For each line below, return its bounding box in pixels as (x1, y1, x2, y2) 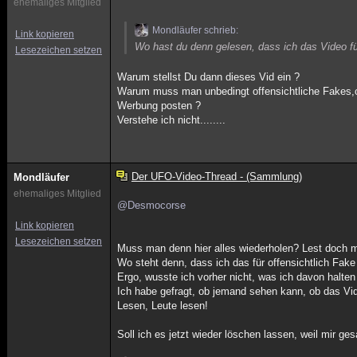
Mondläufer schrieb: (152, 25, 239, 36)
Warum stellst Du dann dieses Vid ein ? (117, 71, 300, 83)
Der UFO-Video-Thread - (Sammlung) (131, 171, 302, 182)
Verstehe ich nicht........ (117, 114, 226, 126)
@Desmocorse (117, 199, 186, 211)
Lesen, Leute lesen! (117, 300, 209, 312)
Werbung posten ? (117, 100, 202, 112)
